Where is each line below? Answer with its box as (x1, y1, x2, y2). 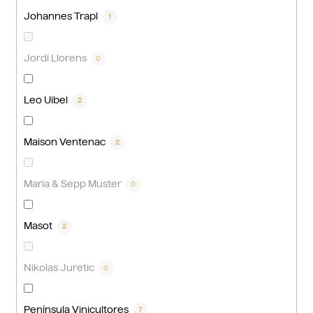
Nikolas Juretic (24, 261, 96, 275)
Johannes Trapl (24, 10, 100, 23)
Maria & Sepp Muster (24, 177, 124, 191)
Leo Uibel (24, 94, 70, 107)
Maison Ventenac (24, 136, 108, 149)
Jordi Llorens (24, 52, 89, 65)
